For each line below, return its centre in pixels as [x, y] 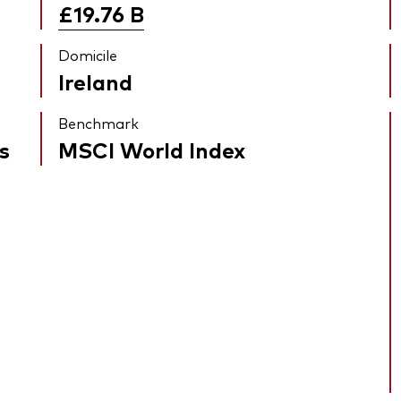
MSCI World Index [152, 149]
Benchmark [99, 123]
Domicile [88, 55]
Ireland [96, 81]
